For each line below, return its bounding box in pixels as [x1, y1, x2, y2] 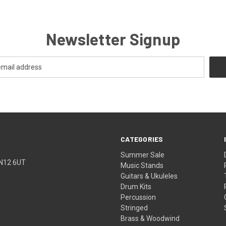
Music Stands [121, 161, 164, 169]
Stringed [121, 203, 148, 212]
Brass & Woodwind [121, 214, 180, 222]
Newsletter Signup [45, 29, 181, 48]
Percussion [121, 193, 156, 201]
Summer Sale [121, 150, 165, 159]
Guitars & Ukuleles [121, 172, 178, 180]
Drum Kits [121, 182, 152, 191]
